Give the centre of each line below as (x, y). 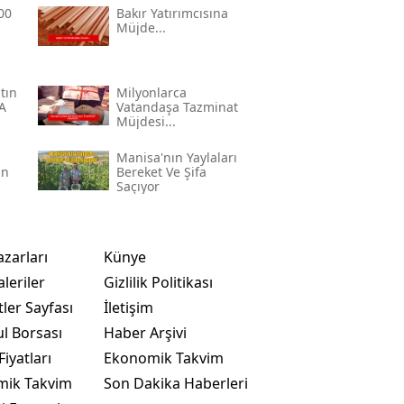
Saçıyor (138, 186)
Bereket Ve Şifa (161, 171)
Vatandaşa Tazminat (177, 106)
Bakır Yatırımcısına (172, 13)
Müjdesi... (146, 121)
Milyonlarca (151, 92)
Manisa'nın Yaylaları (176, 157)
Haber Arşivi (145, 332)
